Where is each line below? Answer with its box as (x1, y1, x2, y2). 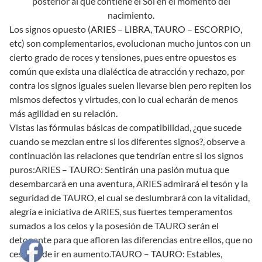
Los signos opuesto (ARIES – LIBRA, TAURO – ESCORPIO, (9, 23, 242, 35)
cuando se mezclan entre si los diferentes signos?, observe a (9, 136, 245, 147)
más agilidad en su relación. (9, 108, 118, 119)
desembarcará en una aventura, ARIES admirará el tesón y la (9, 178, 248, 189)
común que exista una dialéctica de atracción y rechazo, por (9, 65, 244, 77)
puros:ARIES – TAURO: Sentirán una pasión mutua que (9, 164, 229, 175)
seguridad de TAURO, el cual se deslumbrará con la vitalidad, (9, 192, 250, 204)
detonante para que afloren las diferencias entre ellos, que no (9, 234, 253, 246)
